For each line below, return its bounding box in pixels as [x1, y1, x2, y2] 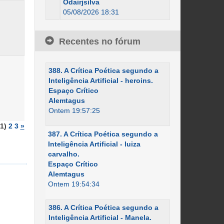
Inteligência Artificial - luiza [47, 140, 140, 148]
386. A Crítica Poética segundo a [48, 203, 158, 211]
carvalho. [47, 150, 79, 158]
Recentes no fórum [58, 36, 140, 46]
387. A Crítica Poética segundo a [47, 130, 158, 138]
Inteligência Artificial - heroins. [48, 76, 153, 84]
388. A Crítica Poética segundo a [48, 66, 158, 74]
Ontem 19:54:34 [47, 180, 99, 188]
